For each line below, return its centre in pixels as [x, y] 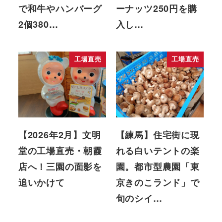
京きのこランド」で [158, 183]
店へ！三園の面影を [60, 167]
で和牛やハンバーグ [60, 9]
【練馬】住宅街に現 [158, 135]
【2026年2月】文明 [59, 135]
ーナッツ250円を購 [156, 9]
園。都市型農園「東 [158, 167]
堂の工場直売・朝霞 [60, 151]
